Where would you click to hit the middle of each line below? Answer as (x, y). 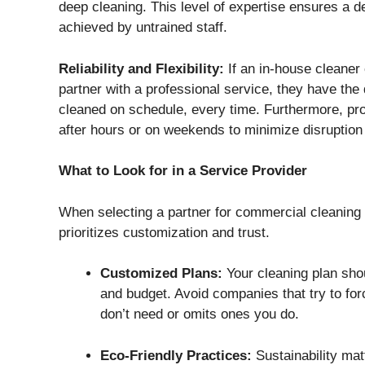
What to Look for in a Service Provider (183, 171)
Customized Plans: (161, 274)
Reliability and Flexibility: (141, 68)
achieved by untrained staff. (143, 28)
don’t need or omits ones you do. (200, 314)
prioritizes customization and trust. (164, 232)
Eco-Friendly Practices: (176, 355)
